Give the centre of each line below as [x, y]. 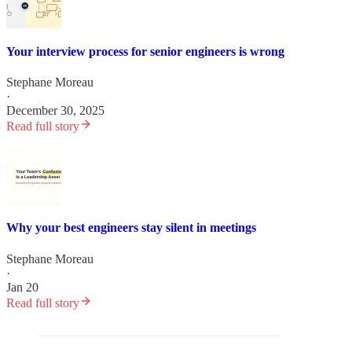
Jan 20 [22, 287]
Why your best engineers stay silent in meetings [131, 228]
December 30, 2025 [55, 111]
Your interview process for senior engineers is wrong [145, 51]
